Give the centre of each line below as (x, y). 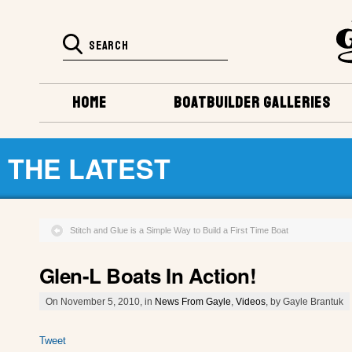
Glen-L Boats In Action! (148, 275)
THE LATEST (89, 168)
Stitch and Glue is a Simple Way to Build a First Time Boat (179, 230)
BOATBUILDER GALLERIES (253, 103)
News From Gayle (193, 301)
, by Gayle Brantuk (304, 301)
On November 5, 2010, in (100, 301)
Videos (251, 301)
